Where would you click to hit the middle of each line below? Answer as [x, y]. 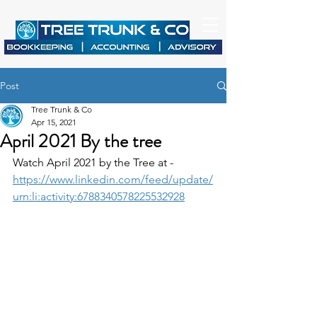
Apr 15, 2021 [54, 122]
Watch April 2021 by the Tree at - [94, 162]
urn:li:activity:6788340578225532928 [99, 196]
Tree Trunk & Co [62, 109]
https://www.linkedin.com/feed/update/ [113, 179]
